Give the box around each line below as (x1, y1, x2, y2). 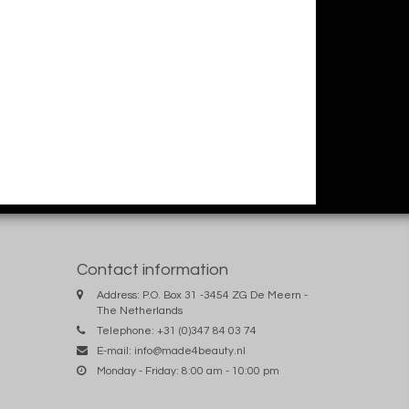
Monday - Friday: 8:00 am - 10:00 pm (96, 365, 279, 378)
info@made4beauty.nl (133, 345, 246, 358)
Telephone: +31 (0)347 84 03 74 (96, 325, 257, 338)
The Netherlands (96, 305, 183, 318)
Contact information (76, 261, 228, 279)
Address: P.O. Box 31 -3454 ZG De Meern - (96, 289, 308, 302)
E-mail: (96, 345, 134, 358)
